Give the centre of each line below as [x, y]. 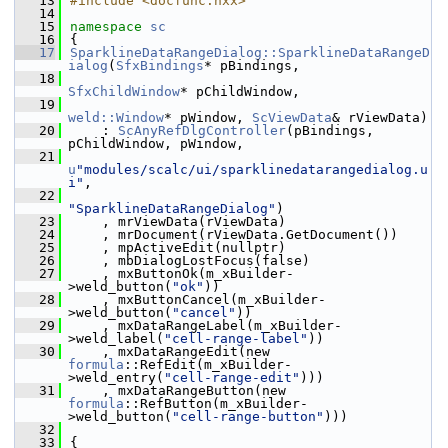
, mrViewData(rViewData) [178, 221]
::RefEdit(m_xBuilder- [208, 364]
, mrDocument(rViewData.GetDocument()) [234, 234]
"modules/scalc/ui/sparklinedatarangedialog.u [252, 169]
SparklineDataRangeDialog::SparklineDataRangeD [250, 52]
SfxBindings [160, 65]
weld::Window [116, 117]
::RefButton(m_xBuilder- [216, 403]
